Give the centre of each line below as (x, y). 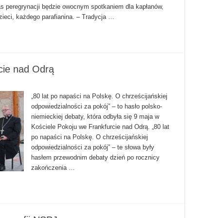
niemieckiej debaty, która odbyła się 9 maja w (95, 117)
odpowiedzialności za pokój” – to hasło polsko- (97, 107)
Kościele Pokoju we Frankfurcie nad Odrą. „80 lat (100, 127)
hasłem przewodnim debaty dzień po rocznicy (95, 158)
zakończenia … (53, 168)
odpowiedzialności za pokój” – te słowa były (93, 147)
